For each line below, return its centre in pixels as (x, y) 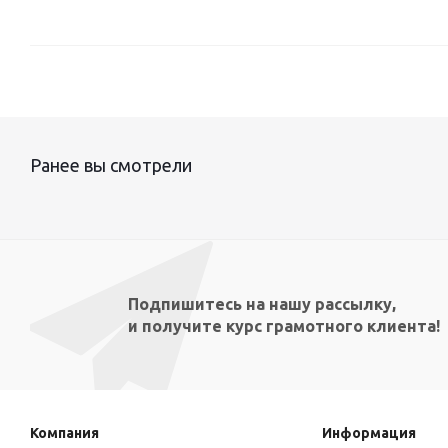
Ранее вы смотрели (111, 165)
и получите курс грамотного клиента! (283, 326)
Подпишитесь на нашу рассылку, (261, 304)
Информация (368, 433)
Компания (64, 433)
